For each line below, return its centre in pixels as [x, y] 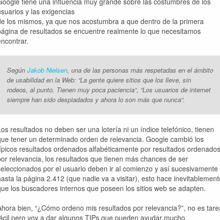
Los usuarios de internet [177, 90]
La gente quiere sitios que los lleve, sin [136, 80]
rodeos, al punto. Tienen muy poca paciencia [71, 90]
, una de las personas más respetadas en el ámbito [140, 70]
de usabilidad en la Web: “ [43, 80]
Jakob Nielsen [47, 70]
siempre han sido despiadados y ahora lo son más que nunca [94, 99]
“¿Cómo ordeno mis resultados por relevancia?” [109, 208]
